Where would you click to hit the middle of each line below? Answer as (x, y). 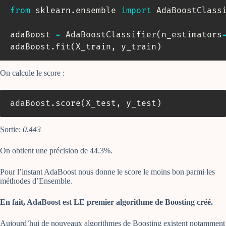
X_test (101, 104)
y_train (136, 47)
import (136, 11)
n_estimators (192, 35)
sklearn (50, 11)
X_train (93, 47)
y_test (139, 104)
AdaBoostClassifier (108, 35)
